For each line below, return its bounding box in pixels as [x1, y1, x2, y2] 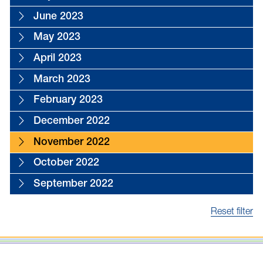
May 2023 [33, 32, 80, 43]
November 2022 [33, 137, 110, 148]
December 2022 [33, 116, 110, 127]
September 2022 [33, 178, 113, 190]
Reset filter [211, 205, 254, 217]
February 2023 [33, 95, 103, 106]
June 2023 [33, 11, 83, 22]
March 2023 [33, 74, 90, 85]
